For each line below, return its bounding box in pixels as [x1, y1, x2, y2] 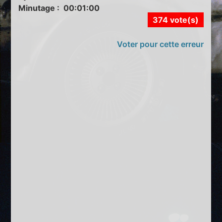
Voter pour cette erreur [116, 39, 204, 50]
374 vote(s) [152, 15, 199, 25]
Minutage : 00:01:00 [18, 3, 100, 13]
